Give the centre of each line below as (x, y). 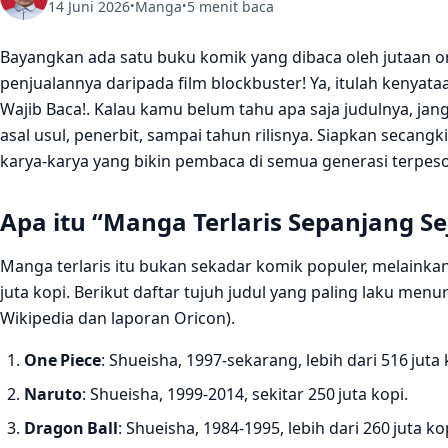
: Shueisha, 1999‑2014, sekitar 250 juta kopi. (245, 393)
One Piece (62, 359)
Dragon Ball (71, 427)
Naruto (53, 393)
